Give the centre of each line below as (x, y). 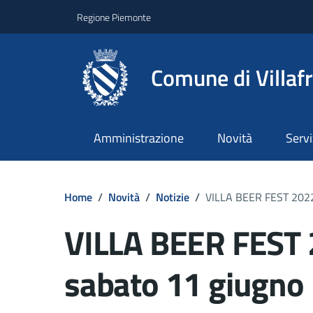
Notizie (173, 197)
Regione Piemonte (114, 17)
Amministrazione (138, 138)
